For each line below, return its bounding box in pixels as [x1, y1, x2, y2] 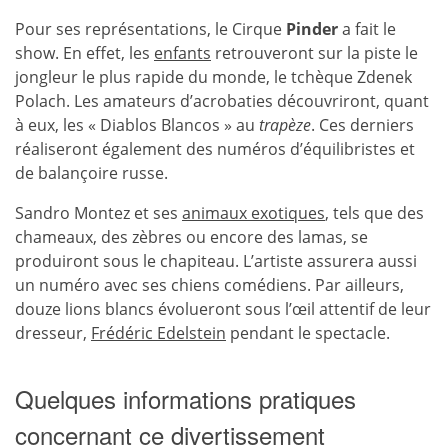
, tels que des [325, 202, 424, 224]
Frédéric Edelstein [91, 322, 226, 344]
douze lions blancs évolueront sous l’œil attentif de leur [15, 298, 431, 320]
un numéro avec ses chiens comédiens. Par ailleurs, [15, 274, 404, 296]
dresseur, [15, 322, 91, 344]
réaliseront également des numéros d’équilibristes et [15, 138, 415, 160]
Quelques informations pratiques [15, 381, 356, 416]
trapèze [259, 114, 311, 136]
